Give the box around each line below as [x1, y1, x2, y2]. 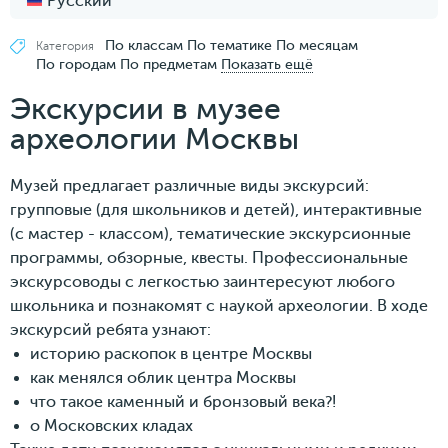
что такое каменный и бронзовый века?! [30, 393, 336, 411]
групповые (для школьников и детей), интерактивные [10, 201, 422, 219]
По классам [105, 38, 183, 53]
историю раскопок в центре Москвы [30, 345, 312, 363]
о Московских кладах [30, 417, 193, 435]
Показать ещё [221, 57, 313, 72]
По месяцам [276, 38, 358, 53]
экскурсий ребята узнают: [10, 321, 211, 339]
